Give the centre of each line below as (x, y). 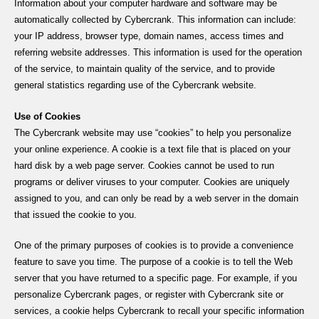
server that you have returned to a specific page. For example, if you (156, 278)
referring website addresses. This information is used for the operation (158, 53)
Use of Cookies (47, 116)
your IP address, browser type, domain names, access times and (149, 36)
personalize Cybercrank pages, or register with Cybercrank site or (149, 294)
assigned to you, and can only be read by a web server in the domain (156, 198)
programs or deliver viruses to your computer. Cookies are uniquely (152, 182)
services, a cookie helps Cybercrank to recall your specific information (159, 310)
